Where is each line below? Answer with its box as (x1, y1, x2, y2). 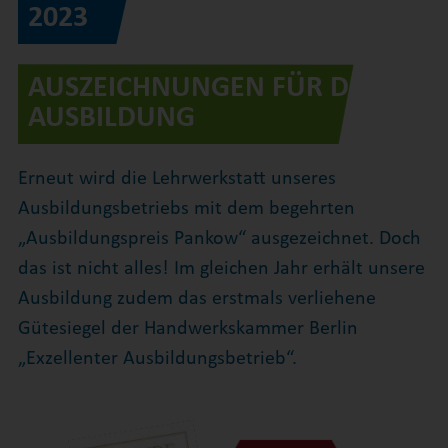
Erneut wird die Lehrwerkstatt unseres (17, 169, 336, 190)
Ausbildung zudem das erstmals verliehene (17, 289, 376, 310)
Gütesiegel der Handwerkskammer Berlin (17, 319, 358, 340)
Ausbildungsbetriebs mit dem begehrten (17, 199, 355, 220)
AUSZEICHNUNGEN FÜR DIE (27, 72, 372, 104)
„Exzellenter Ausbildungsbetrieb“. (17, 349, 297, 370)
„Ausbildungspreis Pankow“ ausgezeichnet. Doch (17, 229, 421, 250)
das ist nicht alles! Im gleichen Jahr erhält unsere (17, 259, 425, 280)
